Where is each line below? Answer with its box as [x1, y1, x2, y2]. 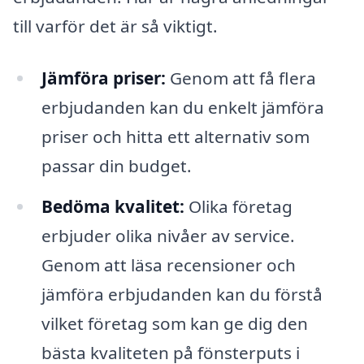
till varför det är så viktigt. [13, 15, 218, 38]
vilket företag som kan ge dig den [41, 311, 308, 335]
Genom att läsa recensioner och [41, 253, 296, 276]
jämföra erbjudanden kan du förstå [41, 282, 323, 305]
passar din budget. [41, 154, 192, 177]
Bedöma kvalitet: [41, 194, 184, 218]
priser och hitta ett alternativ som [41, 124, 310, 148]
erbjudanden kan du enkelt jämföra [41, 95, 324, 119]
